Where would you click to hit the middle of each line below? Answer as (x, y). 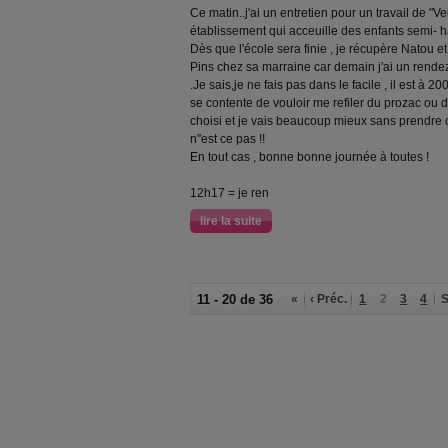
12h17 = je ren (229, 193)
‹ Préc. (329, 299)
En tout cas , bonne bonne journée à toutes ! (309, 157)
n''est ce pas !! (227, 139)
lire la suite (231, 221)
